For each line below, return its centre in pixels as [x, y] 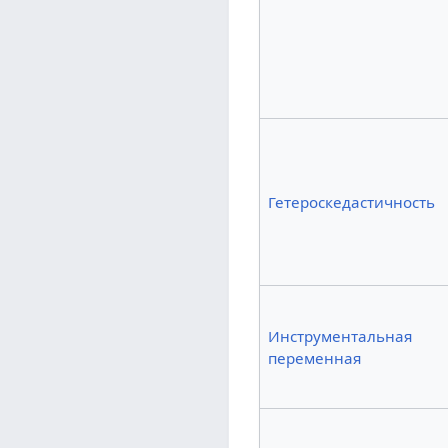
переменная [314, 357]
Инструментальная [339, 335]
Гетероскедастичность [351, 201]
